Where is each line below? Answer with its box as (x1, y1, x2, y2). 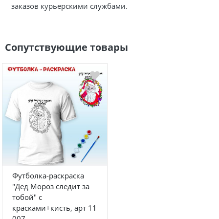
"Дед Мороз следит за (12, 181, 89, 191)
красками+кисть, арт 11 (12, 202, 97, 213)
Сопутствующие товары (5, 41, 128, 54)
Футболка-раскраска (12, 170, 84, 180)
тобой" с (12, 192, 42, 202)
